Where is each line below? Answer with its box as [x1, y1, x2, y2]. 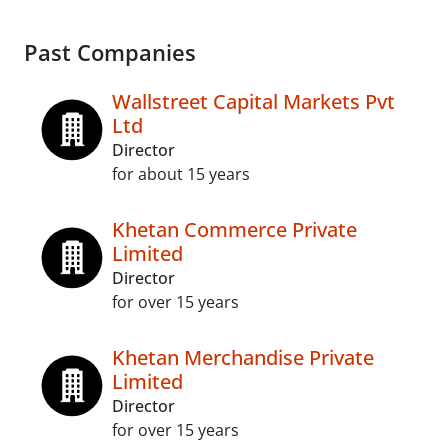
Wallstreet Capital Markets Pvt [112, 88, 395, 115]
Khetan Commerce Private [112, 216, 357, 243]
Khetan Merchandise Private [112, 344, 374, 371]
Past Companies [24, 38, 196, 67]
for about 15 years [112, 163, 250, 185]
